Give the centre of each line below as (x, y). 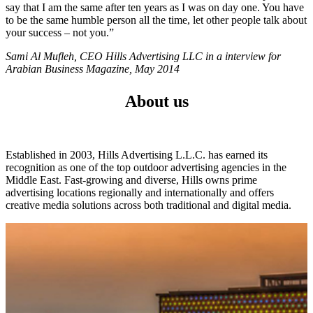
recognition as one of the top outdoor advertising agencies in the (146, 167)
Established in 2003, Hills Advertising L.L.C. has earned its (137, 154)
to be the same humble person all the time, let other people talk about (156, 20)
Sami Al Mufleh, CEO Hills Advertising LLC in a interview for (143, 56)
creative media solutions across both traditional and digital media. (148, 205)
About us (156, 101)
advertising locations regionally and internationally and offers (140, 192)
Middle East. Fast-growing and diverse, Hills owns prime (131, 180)
